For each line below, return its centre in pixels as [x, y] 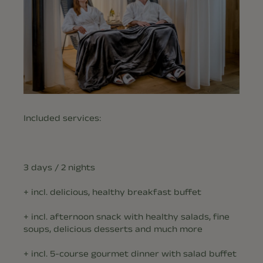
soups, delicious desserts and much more [113, 228]
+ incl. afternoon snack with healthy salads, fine [127, 216]
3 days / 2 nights [59, 167]
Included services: [62, 117]
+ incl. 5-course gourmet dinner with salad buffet [130, 253]
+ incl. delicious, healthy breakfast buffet [112, 191]
